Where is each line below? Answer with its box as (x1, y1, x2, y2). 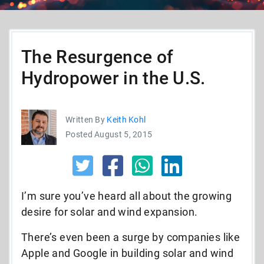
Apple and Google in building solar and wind (21, 246, 234, 259)
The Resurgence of (21, 46, 174, 67)
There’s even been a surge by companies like (21, 230, 240, 243)
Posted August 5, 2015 (65, 129, 153, 139)
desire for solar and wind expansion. (21, 205, 198, 218)
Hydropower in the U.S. (21, 67, 206, 88)
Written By (65, 114, 107, 124)
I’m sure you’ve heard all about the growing (21, 189, 232, 202)
